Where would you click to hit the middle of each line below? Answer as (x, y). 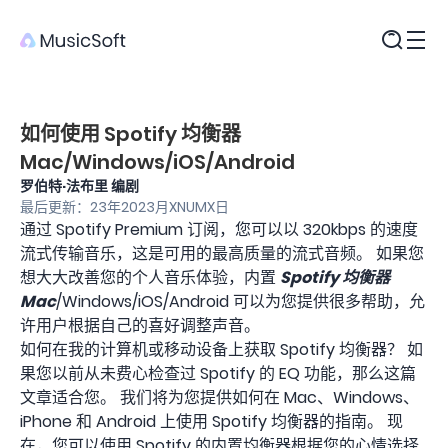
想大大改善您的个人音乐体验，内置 (150, 277)
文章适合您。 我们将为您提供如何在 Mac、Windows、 (219, 397)
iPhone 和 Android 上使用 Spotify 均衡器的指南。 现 (211, 421)
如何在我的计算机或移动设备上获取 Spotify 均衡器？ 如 (221, 349)
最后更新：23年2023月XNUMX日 (124, 207)
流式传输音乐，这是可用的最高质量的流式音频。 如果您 (222, 253)
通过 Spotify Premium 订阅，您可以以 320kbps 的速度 (219, 229)
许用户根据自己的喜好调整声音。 (140, 325)
